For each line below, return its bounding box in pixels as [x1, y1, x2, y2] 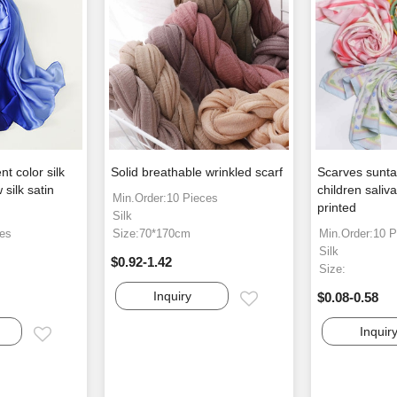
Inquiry [152, 289, 191, 304]
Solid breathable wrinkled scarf [111, 165, 284, 180]
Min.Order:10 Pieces [113, 191, 219, 206]
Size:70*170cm [113, 227, 191, 241]
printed [317, 200, 357, 215]
